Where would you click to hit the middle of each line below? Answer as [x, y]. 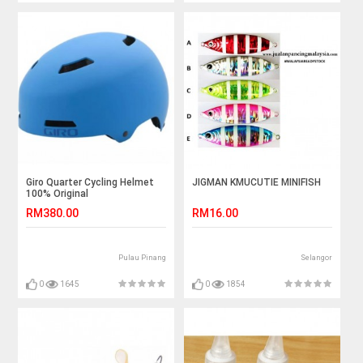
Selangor [316, 258]
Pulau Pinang [143, 258]
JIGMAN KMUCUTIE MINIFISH [257, 183]
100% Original [58, 194]
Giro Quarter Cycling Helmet [90, 183]
